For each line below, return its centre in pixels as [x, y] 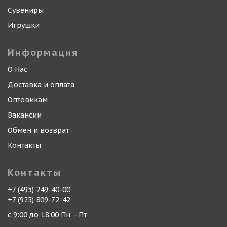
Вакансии [25, 115]
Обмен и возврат [38, 130]
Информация [43, 52]
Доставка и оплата [41, 85]
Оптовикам [28, 100]
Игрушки [24, 25]
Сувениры [26, 10]
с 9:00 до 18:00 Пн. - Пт [47, 215]
